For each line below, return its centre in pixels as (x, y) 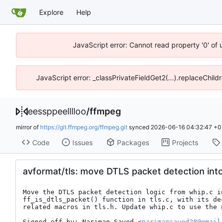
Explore (51, 12)
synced (139, 127)
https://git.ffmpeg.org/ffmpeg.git (84, 127)
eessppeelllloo (57, 111)
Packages (133, 142)
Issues (82, 142)
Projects (185, 142)
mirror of (28, 127)
